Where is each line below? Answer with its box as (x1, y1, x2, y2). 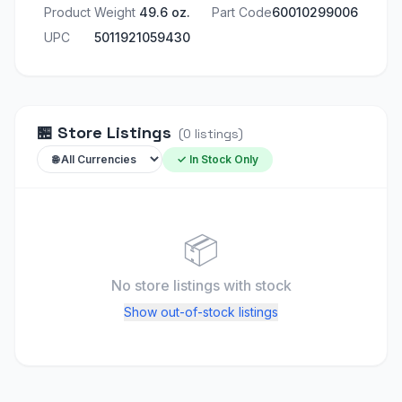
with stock (223, 276, 292, 294)
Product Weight (44, 4, 135, 20)
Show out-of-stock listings (124, 304, 278, 319)
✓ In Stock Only (177, 152, 258, 166)
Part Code (212, 4, 272, 20)
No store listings (110, 276, 223, 294)
